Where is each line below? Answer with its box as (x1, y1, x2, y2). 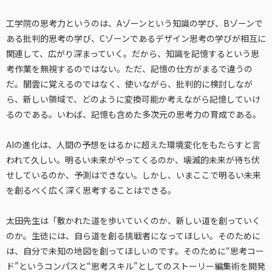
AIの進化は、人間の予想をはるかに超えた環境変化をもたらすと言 (6, 138, 260, 151)
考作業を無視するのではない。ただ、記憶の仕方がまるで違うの (6, 62, 253, 75)
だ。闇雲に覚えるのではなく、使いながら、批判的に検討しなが (6, 77, 253, 90)
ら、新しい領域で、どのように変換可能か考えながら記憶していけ (6, 92, 260, 105)
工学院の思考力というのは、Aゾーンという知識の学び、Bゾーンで (6, 16, 263, 29)
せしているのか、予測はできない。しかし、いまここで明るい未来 (6, 168, 261, 181)
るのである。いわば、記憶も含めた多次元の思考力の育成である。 (6, 107, 261, 120)
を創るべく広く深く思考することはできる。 (6, 183, 176, 196)
